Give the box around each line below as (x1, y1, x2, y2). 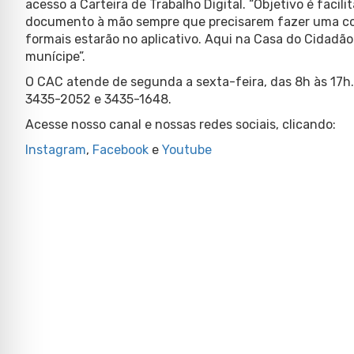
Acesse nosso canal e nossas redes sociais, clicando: (25, 116, 336, 132)
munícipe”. (25, 48, 85, 64)
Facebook (92, 141, 149, 157)
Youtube (162, 141, 212, 157)
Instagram (25, 141, 86, 157)
